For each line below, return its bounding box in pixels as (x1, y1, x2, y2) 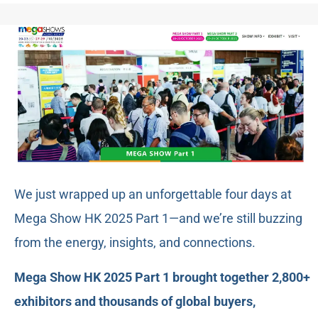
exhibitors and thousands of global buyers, (14, 293, 256, 309)
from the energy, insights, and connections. (14, 235, 256, 251)
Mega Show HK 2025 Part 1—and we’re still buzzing (14, 211, 302, 226)
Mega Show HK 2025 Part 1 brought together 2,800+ (14, 269, 310, 285)
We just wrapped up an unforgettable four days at (14, 187, 292, 202)
